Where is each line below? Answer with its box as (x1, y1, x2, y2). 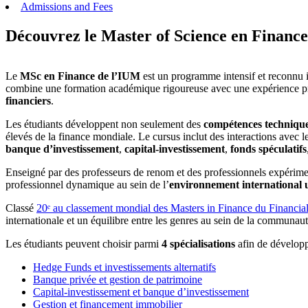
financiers (5, 95, 51, 107)
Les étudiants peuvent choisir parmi (5, 238, 159, 250)
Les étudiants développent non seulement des (5, 118, 203, 131)
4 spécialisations (159, 238, 235, 250)
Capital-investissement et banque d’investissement (33, 286, 249, 298)
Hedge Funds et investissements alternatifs (33, 261, 216, 274)
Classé (5, 202, 36, 214)
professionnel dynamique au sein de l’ (5, 179, 169, 191)
